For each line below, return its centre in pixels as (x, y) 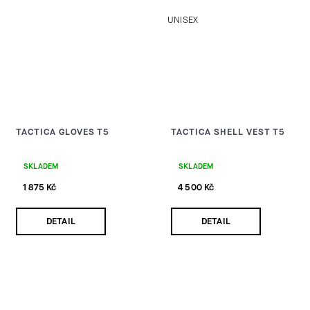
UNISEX (183, 20)
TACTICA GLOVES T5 (63, 132)
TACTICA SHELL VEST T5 (228, 132)
